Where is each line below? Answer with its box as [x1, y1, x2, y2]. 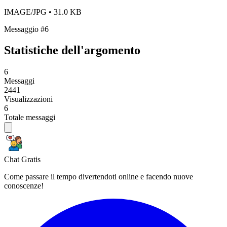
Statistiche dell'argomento [4, 44, 140, 57]
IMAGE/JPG [4, 7, 49, 16]
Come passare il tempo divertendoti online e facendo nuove [4, 172, 193, 181]
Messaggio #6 [4, 24, 49, 33]
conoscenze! [4, 181, 44, 191]
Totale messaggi [4, 113, 55, 122]
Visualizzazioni [4, 95, 53, 104]
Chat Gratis [4, 155, 41, 164]
